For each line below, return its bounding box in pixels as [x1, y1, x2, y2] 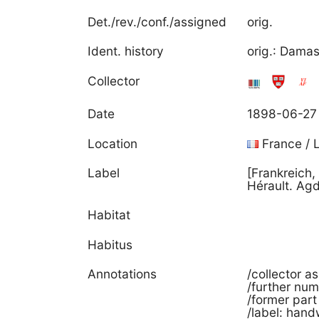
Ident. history [88, 43, 164, 59]
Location [88, 135, 138, 151]
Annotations [88, 266, 157, 282]
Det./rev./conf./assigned [88, 14, 227, 30]
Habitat [88, 207, 131, 223]
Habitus [88, 236, 133, 252]
